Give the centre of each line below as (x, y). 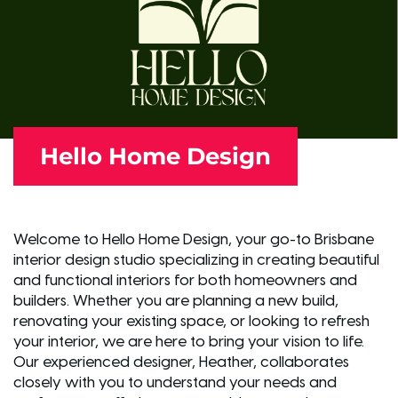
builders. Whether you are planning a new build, (176, 301)
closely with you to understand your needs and (175, 382)
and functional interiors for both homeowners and (185, 280)
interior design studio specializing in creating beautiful (196, 260)
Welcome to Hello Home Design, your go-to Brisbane (194, 239)
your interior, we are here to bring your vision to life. (189, 342)
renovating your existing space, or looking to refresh (191, 321)
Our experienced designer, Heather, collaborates (181, 362)
